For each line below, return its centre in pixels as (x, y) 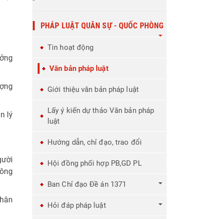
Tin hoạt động (71, 48)
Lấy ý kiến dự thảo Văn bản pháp (101, 111)
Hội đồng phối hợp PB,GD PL (95, 164)
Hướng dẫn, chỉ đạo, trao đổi (95, 142)
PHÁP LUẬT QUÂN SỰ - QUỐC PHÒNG (102, 26)
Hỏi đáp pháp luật (77, 206)
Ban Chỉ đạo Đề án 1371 (87, 185)
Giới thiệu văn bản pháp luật (93, 90)
